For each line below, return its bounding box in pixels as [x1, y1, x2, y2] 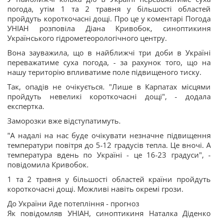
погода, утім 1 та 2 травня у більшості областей [7, 4, 211, 14]
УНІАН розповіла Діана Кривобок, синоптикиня [7, 23, 211, 33]
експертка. [7, 101, 44, 111]
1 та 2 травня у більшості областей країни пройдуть [7, 174, 211, 184]
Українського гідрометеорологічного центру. [7, 33, 167, 43]
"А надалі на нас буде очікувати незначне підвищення [7, 130, 211, 140]
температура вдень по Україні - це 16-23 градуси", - [7, 150, 211, 160]
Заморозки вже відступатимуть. [7, 116, 121, 126]
